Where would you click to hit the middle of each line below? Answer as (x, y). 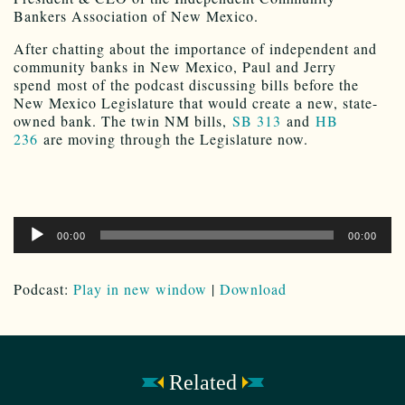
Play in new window (140, 289)
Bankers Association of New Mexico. (136, 16)
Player (42, 244)
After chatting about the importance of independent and (195, 49)
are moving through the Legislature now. (173, 139)
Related (202, 383)
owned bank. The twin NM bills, (123, 121)
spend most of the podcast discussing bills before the (186, 85)
